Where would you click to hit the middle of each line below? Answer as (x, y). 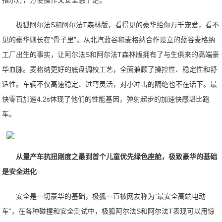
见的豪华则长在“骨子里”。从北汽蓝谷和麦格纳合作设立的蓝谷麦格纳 (109, 40)
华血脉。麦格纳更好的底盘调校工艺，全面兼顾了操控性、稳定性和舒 (110, 69)
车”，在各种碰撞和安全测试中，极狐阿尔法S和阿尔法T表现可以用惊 (109, 211)
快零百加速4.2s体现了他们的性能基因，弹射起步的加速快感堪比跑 (106, 99)
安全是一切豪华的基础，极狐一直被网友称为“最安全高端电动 (111, 196)
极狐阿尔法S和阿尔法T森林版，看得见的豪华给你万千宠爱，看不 (118, 25)
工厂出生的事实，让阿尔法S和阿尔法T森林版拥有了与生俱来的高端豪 (111, 55)
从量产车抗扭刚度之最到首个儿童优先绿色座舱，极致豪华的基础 (117, 157)
